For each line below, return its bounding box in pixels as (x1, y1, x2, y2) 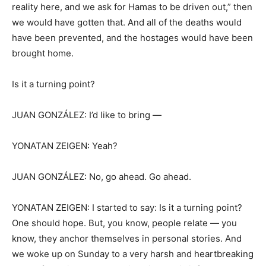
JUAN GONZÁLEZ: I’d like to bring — (12, 109, 161, 121)
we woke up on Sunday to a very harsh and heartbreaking (12, 248, 254, 259)
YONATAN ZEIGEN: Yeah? (12, 140, 118, 151)
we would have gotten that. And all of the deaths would (12, 17, 242, 28)
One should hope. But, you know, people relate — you (12, 217, 237, 229)
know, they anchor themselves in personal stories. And (12, 233, 242, 244)
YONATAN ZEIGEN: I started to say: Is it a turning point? (12, 202, 242, 213)
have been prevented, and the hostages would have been (12, 32, 253, 43)
